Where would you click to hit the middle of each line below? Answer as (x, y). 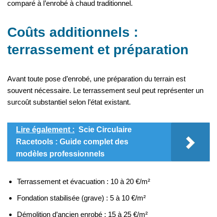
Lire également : (45, 130)
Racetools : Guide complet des (72, 142)
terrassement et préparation (98, 50)
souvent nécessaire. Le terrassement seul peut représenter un (105, 91)
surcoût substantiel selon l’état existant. (69, 102)
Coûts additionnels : (73, 32)
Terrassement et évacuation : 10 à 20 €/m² (84, 182)
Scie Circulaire (105, 130)
